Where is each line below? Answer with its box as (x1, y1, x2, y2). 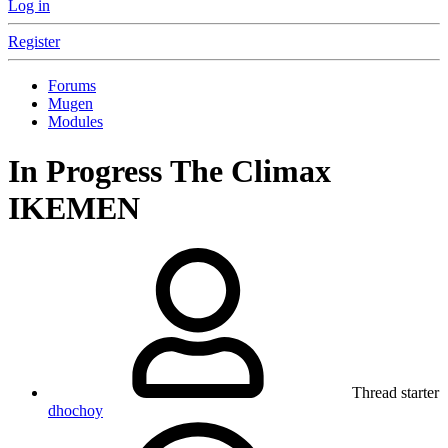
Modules (48, 113, 103, 131)
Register (8, 33, 60, 51)
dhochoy (48, 402, 103, 420)
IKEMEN (8, 189, 140, 226)
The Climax (170, 152, 331, 189)
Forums (48, 77, 96, 95)
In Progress (8, 152, 162, 189)
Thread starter (352, 384, 439, 402)
